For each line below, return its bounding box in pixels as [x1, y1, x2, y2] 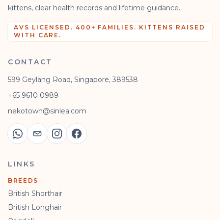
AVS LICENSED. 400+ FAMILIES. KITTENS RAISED [14, 23, 205, 31]
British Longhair [8, 202, 62, 212]
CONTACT [8, 57, 53, 66]
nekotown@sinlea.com [8, 106, 86, 115]
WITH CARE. [14, 31, 62, 39]
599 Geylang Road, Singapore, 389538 [8, 75, 138, 84]
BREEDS [8, 176, 39, 184]
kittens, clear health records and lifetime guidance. [8, 3, 180, 12]
